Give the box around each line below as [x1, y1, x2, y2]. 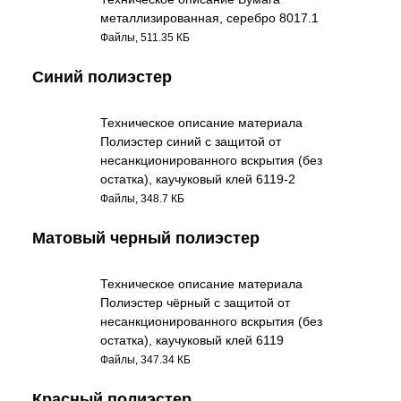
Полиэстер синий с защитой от [100, 134, 282, 149]
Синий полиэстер [32, 68, 172, 86]
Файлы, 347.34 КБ [100, 354, 192, 365]
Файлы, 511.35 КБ [100, 31, 191, 43]
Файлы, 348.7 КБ [100, 192, 185, 204]
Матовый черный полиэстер [32, 229, 260, 247]
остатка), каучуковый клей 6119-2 [100, 172, 296, 186]
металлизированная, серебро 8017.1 [100, 11, 320, 25]
